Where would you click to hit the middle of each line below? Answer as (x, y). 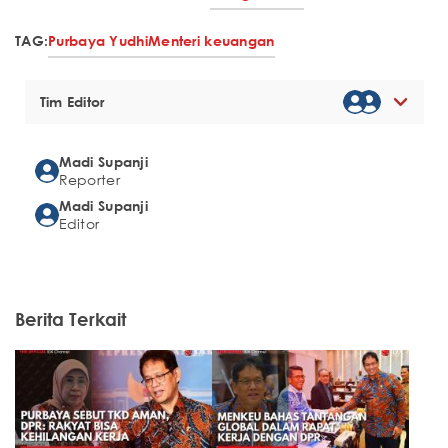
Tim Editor (72, 102)
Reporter (89, 180)
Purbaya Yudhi (98, 41)
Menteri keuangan (211, 41)
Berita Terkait (70, 319)
